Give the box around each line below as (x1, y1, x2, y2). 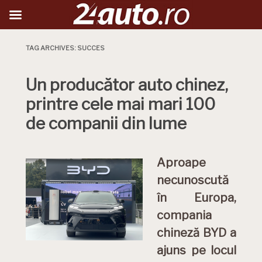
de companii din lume (26, 113, 187, 133)
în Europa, (157, 191, 236, 205)
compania (157, 208, 212, 222)
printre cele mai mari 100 (26, 94, 215, 114)
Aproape (157, 156, 206, 170)
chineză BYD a (157, 226, 236, 240)
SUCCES (77, 44, 105, 52)
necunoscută (157, 173, 229, 187)
